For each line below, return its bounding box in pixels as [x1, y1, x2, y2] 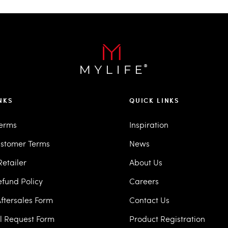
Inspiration [129, 119, 168, 130]
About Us [129, 157, 162, 167]
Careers [129, 176, 159, 186]
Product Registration [129, 213, 205, 224]
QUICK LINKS [129, 96, 180, 105]
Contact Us [129, 194, 169, 205]
